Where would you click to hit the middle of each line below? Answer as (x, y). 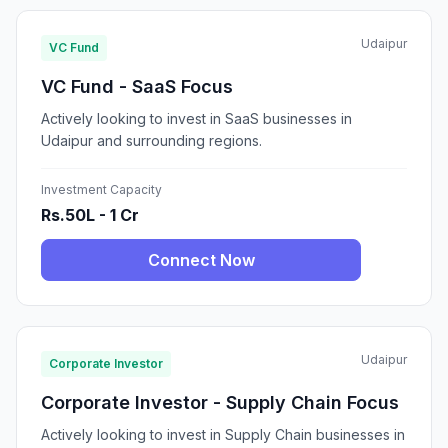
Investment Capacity (101, 190)
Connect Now (201, 260)
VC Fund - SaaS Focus (137, 87)
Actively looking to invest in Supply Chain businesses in (223, 435)
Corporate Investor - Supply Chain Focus (220, 403)
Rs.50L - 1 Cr (90, 215)
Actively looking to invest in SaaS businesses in (196, 119)
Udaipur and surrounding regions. (151, 141)
